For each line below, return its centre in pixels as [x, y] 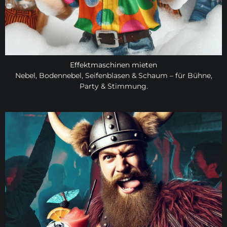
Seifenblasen [107, 75]
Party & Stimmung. [113, 86]
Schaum [153, 75]
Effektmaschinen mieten [113, 65]
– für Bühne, [190, 75]
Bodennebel [60, 75]
